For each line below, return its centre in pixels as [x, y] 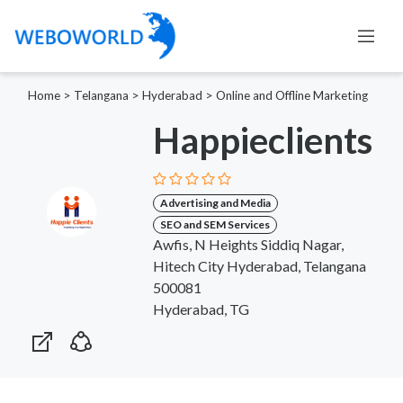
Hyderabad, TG [201, 309]
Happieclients [262, 140]
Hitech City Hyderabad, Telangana [259, 265]
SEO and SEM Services [215, 224]
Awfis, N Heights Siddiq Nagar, [248, 244]
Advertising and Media [215, 202]
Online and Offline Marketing [292, 95]
